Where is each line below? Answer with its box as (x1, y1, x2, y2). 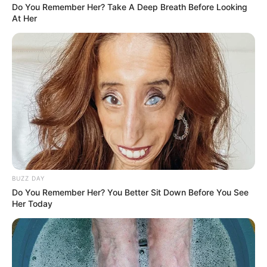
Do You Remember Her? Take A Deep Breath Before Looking (12, 2, 247, 13)
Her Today (12, 198, 52, 209)
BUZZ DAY (12, 175, 45, 182)
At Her (12, 13, 37, 24)
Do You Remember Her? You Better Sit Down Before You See (12, 187, 249, 198)
